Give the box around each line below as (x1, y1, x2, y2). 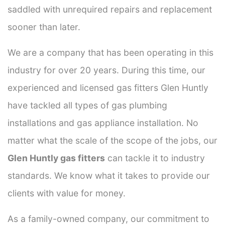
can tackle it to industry (105, 152, 205, 163)
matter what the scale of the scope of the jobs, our (8, 135, 217, 146)
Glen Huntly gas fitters (8, 152, 105, 163)
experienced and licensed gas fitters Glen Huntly (8, 82, 208, 93)
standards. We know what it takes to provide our (8, 170, 210, 181)
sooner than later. (8, 21, 80, 32)
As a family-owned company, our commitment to (8, 213, 209, 224)
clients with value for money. (8, 187, 126, 198)
